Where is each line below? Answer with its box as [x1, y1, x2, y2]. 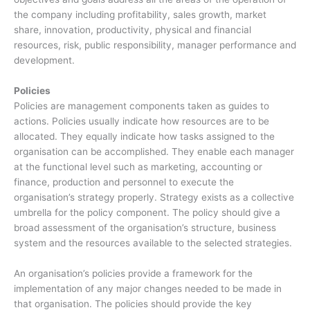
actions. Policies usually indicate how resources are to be [14, 115, 269, 127]
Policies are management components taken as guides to [14, 100, 269, 111]
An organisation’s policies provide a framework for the [14, 267, 253, 279]
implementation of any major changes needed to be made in [14, 282, 282, 294]
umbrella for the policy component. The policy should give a [14, 206, 280, 218]
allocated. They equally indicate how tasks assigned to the [14, 130, 275, 142]
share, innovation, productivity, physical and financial [14, 24, 251, 35]
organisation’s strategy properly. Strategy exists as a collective [14, 191, 294, 203]
